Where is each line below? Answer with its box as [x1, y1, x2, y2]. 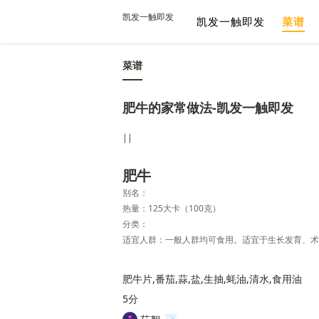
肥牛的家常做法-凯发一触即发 [122, 99, 293, 116]
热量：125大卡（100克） [122, 202, 221, 214]
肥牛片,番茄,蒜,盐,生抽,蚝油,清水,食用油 [122, 272, 302, 286]
